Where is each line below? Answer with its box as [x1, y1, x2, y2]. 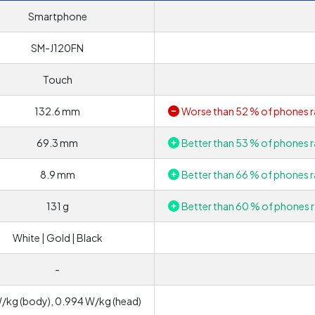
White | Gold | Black [12, 231, 103, 244]
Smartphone [27, 10, 87, 22]
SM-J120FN [31, 41, 84, 54]
